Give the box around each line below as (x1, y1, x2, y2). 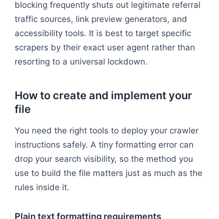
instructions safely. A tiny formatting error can (15, 139, 194, 150)
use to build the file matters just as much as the (15, 168, 202, 178)
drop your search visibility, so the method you (15, 153, 193, 164)
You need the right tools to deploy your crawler (15, 125, 198, 135)
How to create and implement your (15, 88, 192, 102)
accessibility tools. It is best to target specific (15, 28, 191, 38)
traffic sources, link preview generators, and (15, 14, 187, 24)
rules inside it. (15, 182, 69, 192)
